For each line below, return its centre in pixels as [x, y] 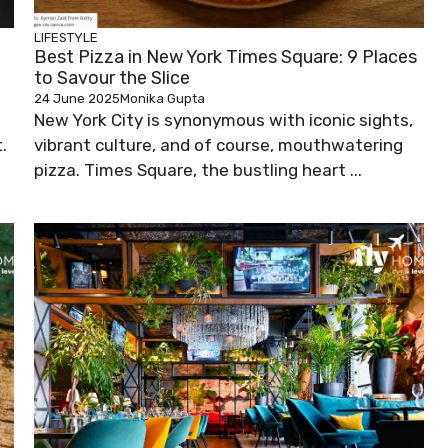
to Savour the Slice [112, 78]
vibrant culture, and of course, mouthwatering [218, 145]
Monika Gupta [162, 99]
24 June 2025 [77, 99]
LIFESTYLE [66, 38]
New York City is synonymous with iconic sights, [223, 120]
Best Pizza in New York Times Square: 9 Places [225, 57]
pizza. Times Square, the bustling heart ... [198, 170]
